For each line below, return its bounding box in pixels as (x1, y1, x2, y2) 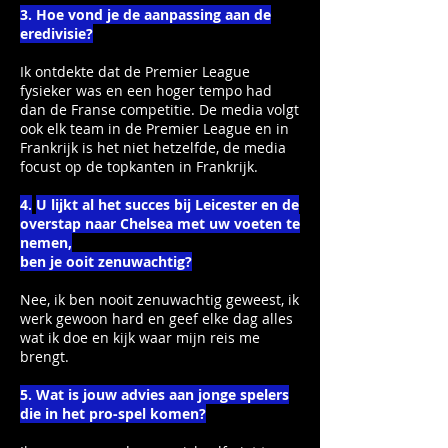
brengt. (20, 347, 69, 366)
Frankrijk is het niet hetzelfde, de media (20, 138, 286, 157)
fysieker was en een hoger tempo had (20, 81, 272, 100)
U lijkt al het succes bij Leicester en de (36, 195, 299, 214)
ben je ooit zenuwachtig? (20, 252, 192, 271)
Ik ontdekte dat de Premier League (20, 62, 250, 81)
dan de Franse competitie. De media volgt (20, 100, 299, 119)
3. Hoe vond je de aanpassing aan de (20, 5, 271, 24)
